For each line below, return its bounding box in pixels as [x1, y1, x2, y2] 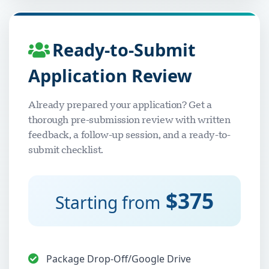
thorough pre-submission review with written [28, 113, 231, 126]
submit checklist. [28, 143, 103, 156]
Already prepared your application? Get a [28, 98, 212, 111]
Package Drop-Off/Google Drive [46, 252, 191, 265]
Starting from [55, 191, 160, 214]
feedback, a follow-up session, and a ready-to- [28, 128, 231, 141]
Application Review [28, 64, 192, 87]
